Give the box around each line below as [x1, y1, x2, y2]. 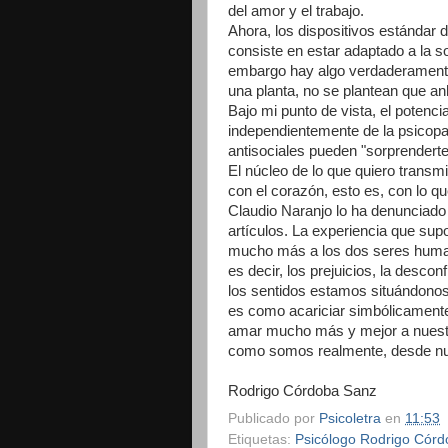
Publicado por [228, 410, 319, 426]
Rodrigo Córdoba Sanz [228, 382, 377, 399]
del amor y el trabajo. [228, 2, 364, 19]
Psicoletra [319, 410, 381, 426]
